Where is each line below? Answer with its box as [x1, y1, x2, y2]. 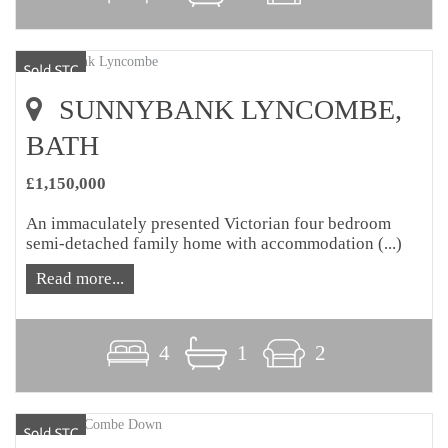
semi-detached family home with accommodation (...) [26, 234, 402, 254]
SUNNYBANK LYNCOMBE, [52, 94, 402, 126]
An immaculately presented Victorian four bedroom [26, 214, 391, 234]
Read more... [36, 269, 124, 289]
